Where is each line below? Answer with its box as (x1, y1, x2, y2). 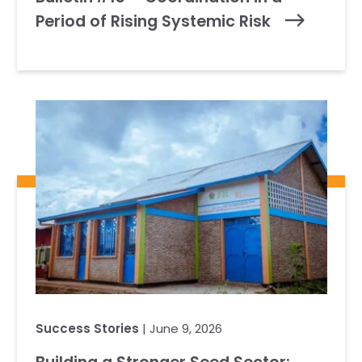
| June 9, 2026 (138, 320, 222, 337)
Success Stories (35, 320, 139, 337)
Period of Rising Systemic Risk (35, 10, 275, 32)
